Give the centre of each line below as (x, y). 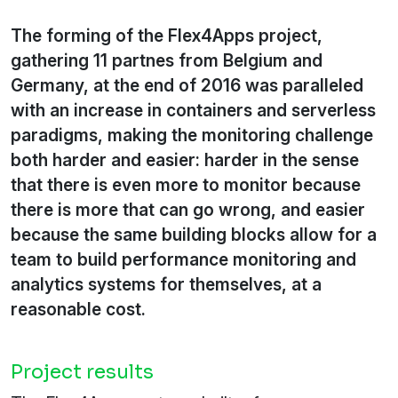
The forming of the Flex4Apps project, (167, 36)
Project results (82, 372)
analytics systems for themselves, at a (166, 285)
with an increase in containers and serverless (193, 111)
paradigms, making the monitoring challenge (192, 135)
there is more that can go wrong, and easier (188, 210)
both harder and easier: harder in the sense (185, 160)
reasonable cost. (78, 310)
